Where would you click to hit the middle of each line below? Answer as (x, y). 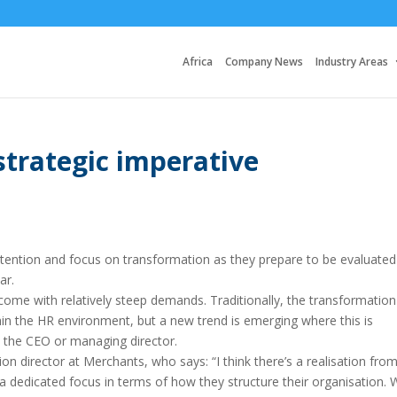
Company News (264, 62)
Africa (198, 62)
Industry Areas (352, 62)
